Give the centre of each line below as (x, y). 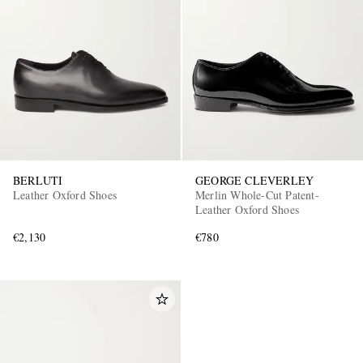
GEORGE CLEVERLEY (255, 180)
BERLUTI (38, 180)
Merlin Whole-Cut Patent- (257, 194)
